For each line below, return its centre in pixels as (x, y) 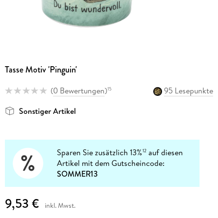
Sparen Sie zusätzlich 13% (100, 153)
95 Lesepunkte (189, 90)
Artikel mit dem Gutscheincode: (111, 163)
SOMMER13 (78, 174)
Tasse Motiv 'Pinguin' (41, 69)
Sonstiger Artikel (47, 111)
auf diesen (165, 153)
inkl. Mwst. (60, 205)
